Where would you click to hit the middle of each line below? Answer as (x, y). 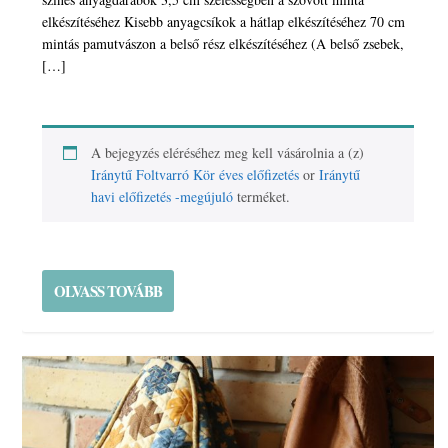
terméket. (262, 197)
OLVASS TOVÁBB (108, 291)
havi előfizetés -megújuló (162, 197)
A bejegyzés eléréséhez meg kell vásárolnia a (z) (228, 153)
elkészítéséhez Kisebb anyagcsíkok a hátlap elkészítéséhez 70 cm (224, 22)
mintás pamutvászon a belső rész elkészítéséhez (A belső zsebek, (223, 44)
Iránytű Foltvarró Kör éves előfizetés (195, 175)
